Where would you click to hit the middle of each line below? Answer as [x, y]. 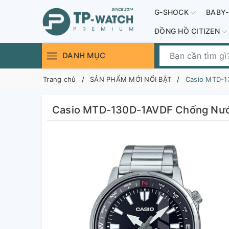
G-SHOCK [173, 12]
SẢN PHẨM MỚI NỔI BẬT [131, 79]
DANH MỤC [84, 56]
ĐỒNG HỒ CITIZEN [188, 31]
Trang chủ [60, 79]
